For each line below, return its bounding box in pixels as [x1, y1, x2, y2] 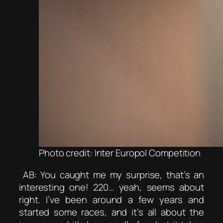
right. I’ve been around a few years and [19, 193, 204, 206]
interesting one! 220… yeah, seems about [19, 180, 204, 194]
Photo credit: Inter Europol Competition [39, 146, 201, 160]
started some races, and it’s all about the [19, 205, 204, 219]
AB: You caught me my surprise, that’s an [22, 168, 205, 181]
